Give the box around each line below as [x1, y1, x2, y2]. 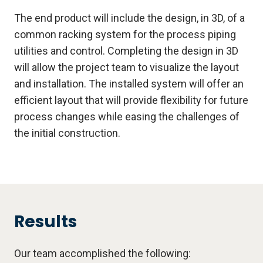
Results [14, 210, 77, 234]
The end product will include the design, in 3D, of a [14, 12, 245, 25]
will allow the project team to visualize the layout [14, 61, 239, 74]
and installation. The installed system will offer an [14, 77, 244, 90]
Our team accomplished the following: [14, 247, 191, 260]
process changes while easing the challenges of [14, 110, 240, 123]
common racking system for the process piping [14, 28, 236, 41]
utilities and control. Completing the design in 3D [14, 45, 238, 58]
